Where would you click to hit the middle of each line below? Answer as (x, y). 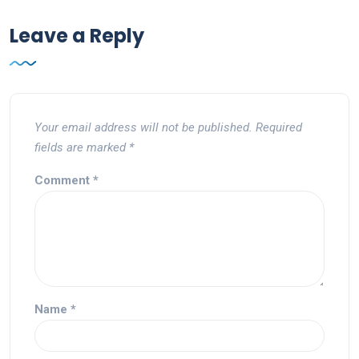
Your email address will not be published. (143, 127)
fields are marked (82, 147)
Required (279, 127)
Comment (64, 180)
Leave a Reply (77, 36)
